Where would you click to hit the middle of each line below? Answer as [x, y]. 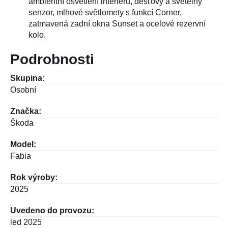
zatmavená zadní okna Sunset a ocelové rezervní [117, 23]
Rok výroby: [34, 177]
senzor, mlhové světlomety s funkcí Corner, [105, 12]
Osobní [23, 90]
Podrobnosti [52, 59]
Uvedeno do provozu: [52, 210]
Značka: [26, 111]
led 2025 [26, 222]
